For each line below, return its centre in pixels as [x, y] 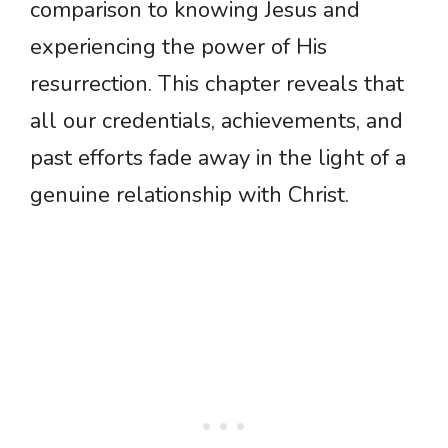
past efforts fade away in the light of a [218, 158]
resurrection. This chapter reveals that [217, 84]
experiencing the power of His [178, 47]
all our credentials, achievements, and [216, 121]
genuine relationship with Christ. [189, 195]
